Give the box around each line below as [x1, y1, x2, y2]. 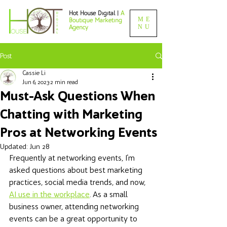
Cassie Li [22, 69, 46, 77]
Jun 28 [29, 142, 49, 151]
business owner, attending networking [9, 202, 141, 211]
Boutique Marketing [69, 17, 122, 24]
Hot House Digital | [69, 10, 121, 17]
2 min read [50, 79, 78, 86]
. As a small [90, 190, 130, 199]
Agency [69, 24, 88, 31]
